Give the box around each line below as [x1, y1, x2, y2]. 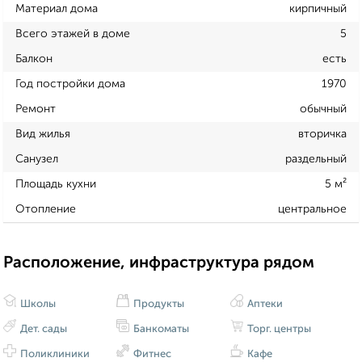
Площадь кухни [15, 178, 96, 190]
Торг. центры [244, 324, 311, 335]
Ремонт [15, 103, 56, 115]
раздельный [285, 153, 347, 165]
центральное [278, 203, 347, 215]
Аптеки [244, 299, 283, 310]
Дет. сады [18, 324, 67, 335]
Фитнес [131, 349, 172, 360]
